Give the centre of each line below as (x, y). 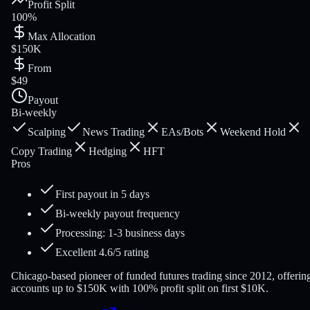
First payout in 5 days (102, 194)
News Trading (113, 132)
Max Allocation (62, 37)
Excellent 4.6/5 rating (102, 253)
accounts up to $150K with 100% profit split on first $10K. (140, 289)
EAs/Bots (182, 132)
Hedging (108, 152)
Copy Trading (42, 152)
